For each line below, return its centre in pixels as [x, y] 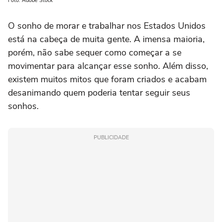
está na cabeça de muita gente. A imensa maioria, [106, 39]
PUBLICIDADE [111, 138]
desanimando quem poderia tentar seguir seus [99, 93]
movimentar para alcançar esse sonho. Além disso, [108, 66]
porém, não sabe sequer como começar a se [95, 53]
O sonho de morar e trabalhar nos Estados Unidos [107, 26]
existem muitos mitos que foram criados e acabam [107, 80]
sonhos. [23, 106]
